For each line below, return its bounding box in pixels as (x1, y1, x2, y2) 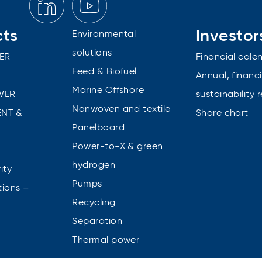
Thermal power (72, 235, 140, 245)
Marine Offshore (72, 85, 144, 95)
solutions (72, 48, 112, 58)
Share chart (195, 108, 249, 118)
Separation (72, 216, 122, 226)
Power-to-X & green (72, 142, 163, 151)
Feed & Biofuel (72, 67, 137, 77)
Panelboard (72, 123, 125, 133)
